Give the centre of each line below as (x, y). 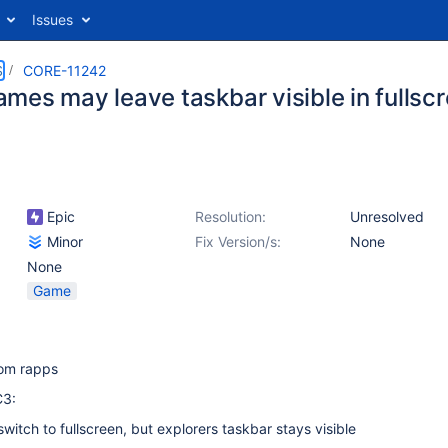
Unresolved (387, 216)
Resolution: (230, 216)
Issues (52, 19)
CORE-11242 (64, 70)
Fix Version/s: (238, 241)
